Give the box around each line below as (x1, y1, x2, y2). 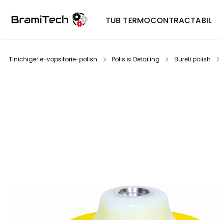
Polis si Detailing (112, 55, 160, 63)
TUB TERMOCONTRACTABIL (105, 15, 212, 26)
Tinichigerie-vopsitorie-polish (9, 55, 97, 63)
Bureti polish (174, 55, 211, 63)
